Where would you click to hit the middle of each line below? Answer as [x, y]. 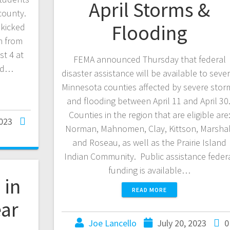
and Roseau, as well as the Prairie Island [150, 143]
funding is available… [150, 170]
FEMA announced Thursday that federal [149, 60]
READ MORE [150, 190]
